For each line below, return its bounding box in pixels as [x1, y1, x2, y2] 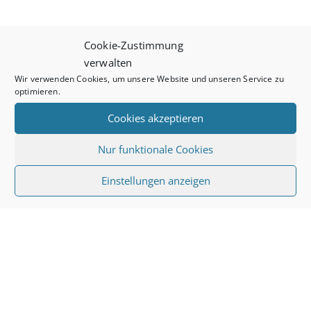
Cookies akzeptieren [108, 110, 203, 125]
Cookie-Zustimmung [84, 37, 183, 51]
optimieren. [15, 85, 60, 96]
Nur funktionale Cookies [98, 142, 213, 156]
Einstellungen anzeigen [101, 173, 210, 187]
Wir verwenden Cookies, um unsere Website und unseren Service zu [15, 72, 285, 84]
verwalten [84, 55, 133, 69]
